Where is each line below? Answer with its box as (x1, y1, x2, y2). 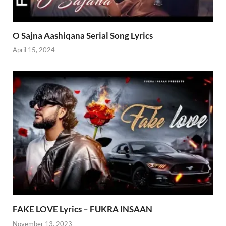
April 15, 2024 (13, 46, 55, 54)
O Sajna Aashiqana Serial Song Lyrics (13, 30, 153, 41)
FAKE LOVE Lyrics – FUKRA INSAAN (13, 204, 152, 215)
